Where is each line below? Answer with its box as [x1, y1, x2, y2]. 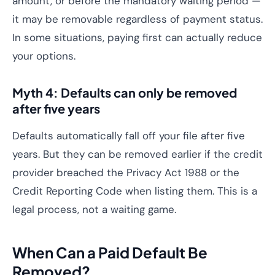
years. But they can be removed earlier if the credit [12, 147, 263, 161]
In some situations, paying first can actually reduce [12, 31, 262, 44]
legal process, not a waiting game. [12, 203, 176, 216]
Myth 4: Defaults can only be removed [12, 85, 237, 100]
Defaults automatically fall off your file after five [12, 129, 245, 142]
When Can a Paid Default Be [12, 243, 207, 261]
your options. [12, 49, 76, 63]
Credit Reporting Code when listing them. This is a [12, 184, 257, 198]
